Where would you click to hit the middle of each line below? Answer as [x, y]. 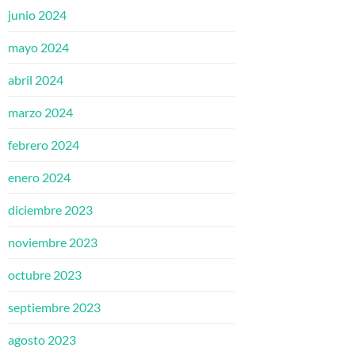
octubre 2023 [45, 275]
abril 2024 [36, 80]
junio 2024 [37, 15]
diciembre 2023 [50, 210]
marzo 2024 [40, 113]
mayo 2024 [38, 48]
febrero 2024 [44, 145]
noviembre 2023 [53, 242]
